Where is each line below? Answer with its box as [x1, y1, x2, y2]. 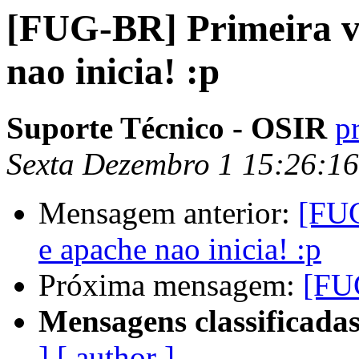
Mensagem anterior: [38, 196, 298, 231]
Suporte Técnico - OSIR [6, 111, 327, 146]
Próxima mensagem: [38, 268, 303, 303]
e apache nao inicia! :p [38, 232, 321, 267]
